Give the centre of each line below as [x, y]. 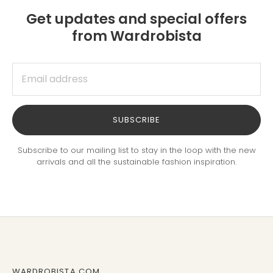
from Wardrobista [136, 36]
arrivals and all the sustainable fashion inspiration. [136, 161]
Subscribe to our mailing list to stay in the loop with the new [136, 150]
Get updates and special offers [136, 19]
